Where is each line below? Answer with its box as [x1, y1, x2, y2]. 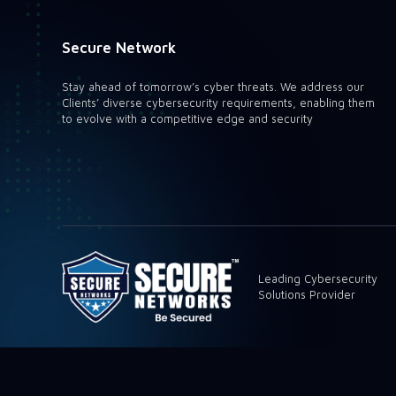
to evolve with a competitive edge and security [62, 112, 313, 126]
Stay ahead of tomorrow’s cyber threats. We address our [62, 80, 364, 95]
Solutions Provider [258, 287, 356, 301]
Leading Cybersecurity [258, 271, 378, 286]
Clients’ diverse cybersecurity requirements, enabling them [62, 96, 375, 110]
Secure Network [62, 38, 176, 57]
